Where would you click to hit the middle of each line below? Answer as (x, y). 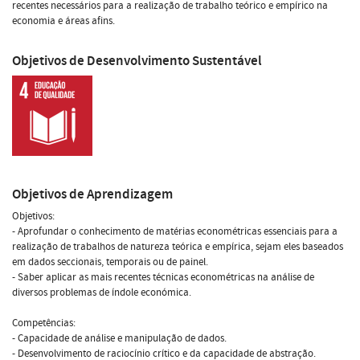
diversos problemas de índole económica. (102, 292)
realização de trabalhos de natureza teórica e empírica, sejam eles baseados (178, 246)
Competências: (44, 323)
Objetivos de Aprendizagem (92, 194)
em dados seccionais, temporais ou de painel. (110, 262)
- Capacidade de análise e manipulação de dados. (119, 338)
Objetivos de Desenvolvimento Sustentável (137, 60)
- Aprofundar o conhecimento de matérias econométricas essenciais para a (175, 231)
